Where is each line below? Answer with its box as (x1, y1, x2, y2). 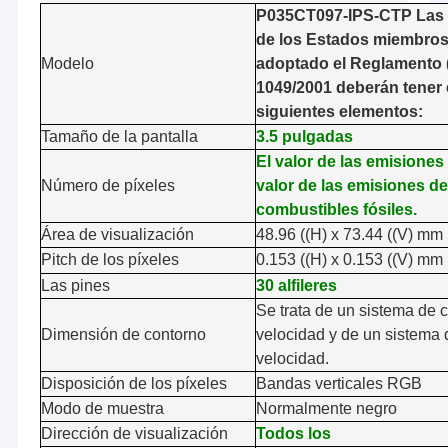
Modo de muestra (40, 400, 164, 418)
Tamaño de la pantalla (40, 128, 198, 146)
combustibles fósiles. (255, 201, 417, 219)
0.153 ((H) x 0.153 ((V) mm (255, 251, 443, 269)
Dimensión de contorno (40, 326, 206, 344)
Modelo (40, 55, 94, 73)
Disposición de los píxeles (40, 375, 227, 393)
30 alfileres (255, 277, 337, 295)
